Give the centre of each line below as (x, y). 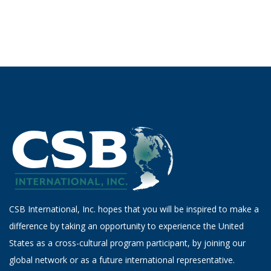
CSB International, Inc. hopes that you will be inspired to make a (134, 209)
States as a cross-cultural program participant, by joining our (127, 243)
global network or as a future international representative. (122, 260)
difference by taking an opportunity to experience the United (126, 226)
